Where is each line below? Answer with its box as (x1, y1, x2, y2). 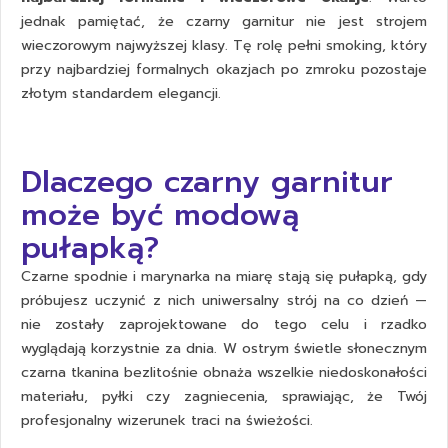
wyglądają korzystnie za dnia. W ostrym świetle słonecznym (21, 338, 427, 360)
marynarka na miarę (141, 266, 273, 288)
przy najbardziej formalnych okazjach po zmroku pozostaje (21, 59, 427, 81)
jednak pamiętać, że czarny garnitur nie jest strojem (21, 11, 427, 33)
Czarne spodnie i (21, 266, 141, 288)
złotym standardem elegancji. (21, 83, 221, 105)
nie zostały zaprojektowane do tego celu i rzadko (21, 314, 427, 336)
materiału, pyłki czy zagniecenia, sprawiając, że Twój (21, 386, 427, 408)
